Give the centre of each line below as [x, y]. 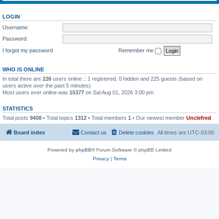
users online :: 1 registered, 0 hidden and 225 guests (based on [127, 78]
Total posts [16, 118]
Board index [29, 132]
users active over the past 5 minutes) [47, 85]
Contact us [94, 132]
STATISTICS [18, 108]
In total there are [22, 78]
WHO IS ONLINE [23, 69]
